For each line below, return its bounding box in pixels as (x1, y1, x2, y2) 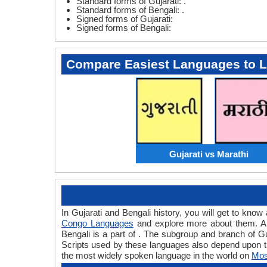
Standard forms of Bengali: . (76, 5, 184, 15)
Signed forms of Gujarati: (76, 14, 173, 24)
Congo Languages (61, 218, 133, 229)
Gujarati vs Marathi (169, 148, 249, 159)
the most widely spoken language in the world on (61, 250, 252, 261)
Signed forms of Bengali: (76, 23, 171, 33)
